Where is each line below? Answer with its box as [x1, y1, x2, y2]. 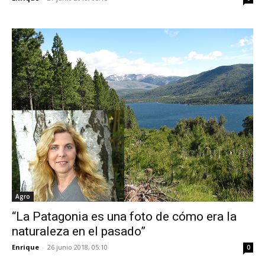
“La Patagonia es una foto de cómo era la [12, 209, 237, 224]
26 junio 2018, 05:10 [47, 243, 108, 252]
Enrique [12, 243, 39, 252]
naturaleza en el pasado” [12, 224, 146, 239]
